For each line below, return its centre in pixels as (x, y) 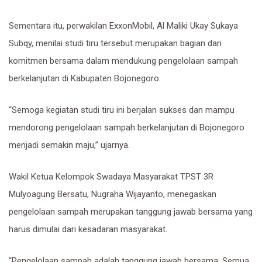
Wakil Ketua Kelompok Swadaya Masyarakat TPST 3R (111, 177)
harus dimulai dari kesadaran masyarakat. (88, 230)
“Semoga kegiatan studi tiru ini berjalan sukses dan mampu (122, 110)
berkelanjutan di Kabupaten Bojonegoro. (85, 79)
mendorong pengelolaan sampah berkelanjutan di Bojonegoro (127, 128)
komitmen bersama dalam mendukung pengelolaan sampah (123, 61)
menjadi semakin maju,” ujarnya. (69, 145)
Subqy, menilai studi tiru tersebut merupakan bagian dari (115, 44)
